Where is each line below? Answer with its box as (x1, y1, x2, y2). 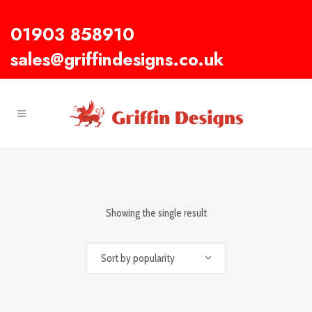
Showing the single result (105, 207, 207, 219)
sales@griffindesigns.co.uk (10, 47, 224, 72)
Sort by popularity (101, 252, 175, 265)
